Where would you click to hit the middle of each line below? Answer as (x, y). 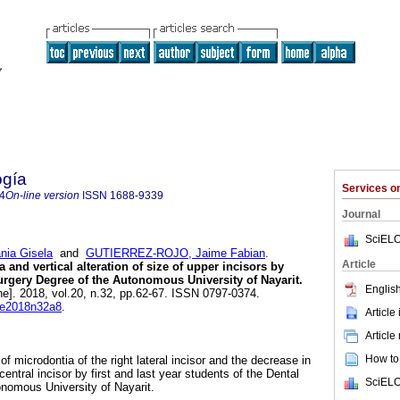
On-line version (42, 196)
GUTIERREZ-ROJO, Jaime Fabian (175, 254)
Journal (361, 214)
